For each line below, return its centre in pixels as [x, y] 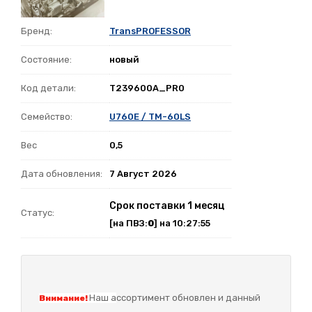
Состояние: [46, 59]
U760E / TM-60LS [150, 116]
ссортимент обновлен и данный [188, 297]
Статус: [38, 212]
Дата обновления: [62, 173]
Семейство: [47, 116]
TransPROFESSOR [150, 31]
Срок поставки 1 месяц [167, 205]
